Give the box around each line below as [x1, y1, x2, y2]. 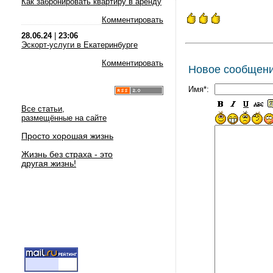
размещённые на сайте [21, 113, 107, 122]
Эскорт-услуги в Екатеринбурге [21, 40, 138, 49]
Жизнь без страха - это [21, 149, 113, 159]
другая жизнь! [21, 158, 76, 168]
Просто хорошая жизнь [21, 131, 113, 141]
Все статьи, [21, 104, 65, 113]
